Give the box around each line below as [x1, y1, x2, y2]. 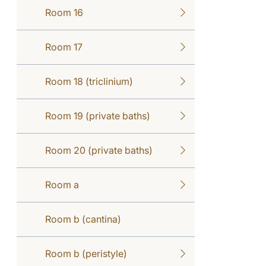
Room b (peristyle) [45, 247, 127, 259]
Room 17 [45, 40, 83, 53]
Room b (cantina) [45, 213, 121, 225]
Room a [45, 178, 79, 191]
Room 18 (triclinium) [45, 75, 133, 87]
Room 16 [45, 6, 83, 18]
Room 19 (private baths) [45, 109, 150, 122]
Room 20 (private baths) [45, 144, 153, 156]
